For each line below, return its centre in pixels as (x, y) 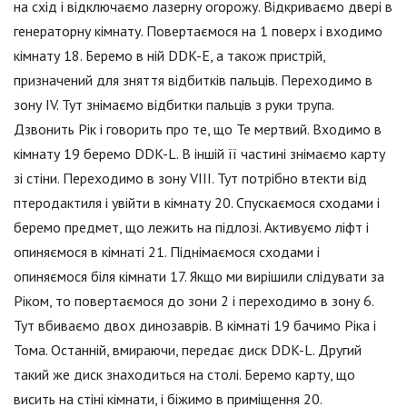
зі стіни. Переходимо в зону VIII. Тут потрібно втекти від (190, 179)
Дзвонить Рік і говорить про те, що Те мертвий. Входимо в (198, 129)
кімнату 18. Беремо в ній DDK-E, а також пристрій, (169, 56)
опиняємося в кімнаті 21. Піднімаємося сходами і (167, 252)
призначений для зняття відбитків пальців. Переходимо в (193, 80)
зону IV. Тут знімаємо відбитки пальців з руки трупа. (174, 105)
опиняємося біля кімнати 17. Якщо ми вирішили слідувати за (199, 277)
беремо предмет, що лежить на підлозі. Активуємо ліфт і (191, 228)
